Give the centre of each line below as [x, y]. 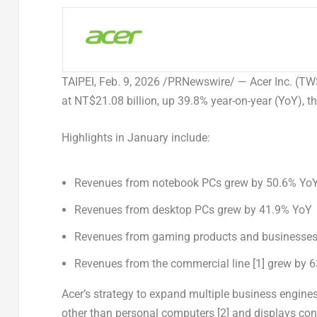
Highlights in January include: [136, 138]
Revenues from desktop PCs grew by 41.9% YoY [194, 210]
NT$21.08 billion [115, 100]
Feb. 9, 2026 [129, 81]
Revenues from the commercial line [164, 264]
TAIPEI [77, 81]
